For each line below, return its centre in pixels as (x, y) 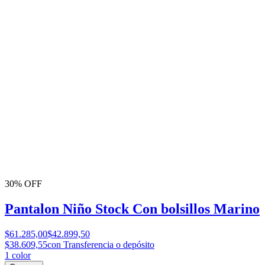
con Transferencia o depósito (101, 244)
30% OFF (23, 184)
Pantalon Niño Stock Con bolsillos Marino (132, 209)
